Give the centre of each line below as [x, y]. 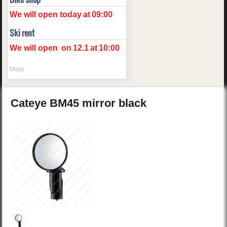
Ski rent [22, 33]
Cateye [30, 103]
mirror [101, 103]
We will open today [46, 15]
